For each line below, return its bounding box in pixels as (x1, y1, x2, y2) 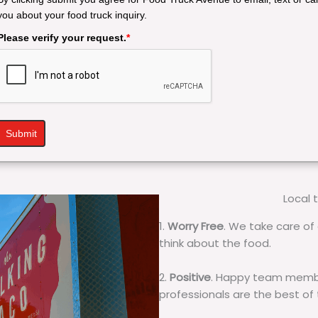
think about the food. (159, 236, 271, 251)
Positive (170, 270, 211, 285)
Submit (6, 128, 37, 140)
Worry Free (168, 219, 224, 234)
